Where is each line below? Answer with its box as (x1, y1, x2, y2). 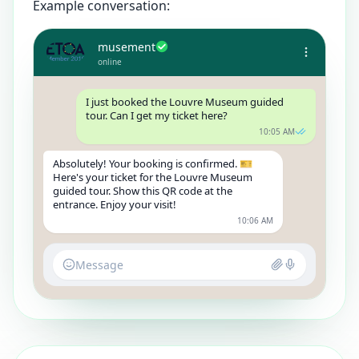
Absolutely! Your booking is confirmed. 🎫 (53, 155, 252, 171)
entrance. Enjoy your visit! (53, 196, 176, 212)
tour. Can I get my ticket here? (85, 107, 228, 123)
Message (75, 256, 123, 272)
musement (98, 38, 155, 54)
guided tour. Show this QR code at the (53, 183, 232, 198)
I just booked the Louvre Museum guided (85, 94, 284, 109)
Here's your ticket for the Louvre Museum (53, 169, 252, 184)
